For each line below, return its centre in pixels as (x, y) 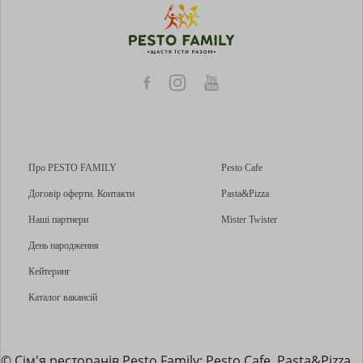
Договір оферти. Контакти (81, 193)
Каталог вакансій (62, 297)
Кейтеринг (49, 271)
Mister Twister (250, 219)
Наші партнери (58, 219)
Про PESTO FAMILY (72, 167)
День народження (63, 245)
